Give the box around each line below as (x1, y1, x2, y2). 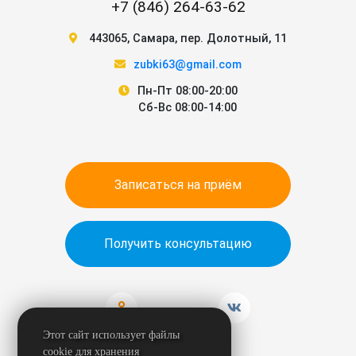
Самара (133, 32, 175, 45)
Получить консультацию (104, 236, 252, 251)
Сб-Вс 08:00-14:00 (138, 101, 237, 114)
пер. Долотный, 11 (180, 32, 287, 45)
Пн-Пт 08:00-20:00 (137, 84, 238, 98)
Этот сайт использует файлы (43, 327, 180, 341)
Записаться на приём (187, 177, 242, 192)
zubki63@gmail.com (133, 58, 242, 72)
